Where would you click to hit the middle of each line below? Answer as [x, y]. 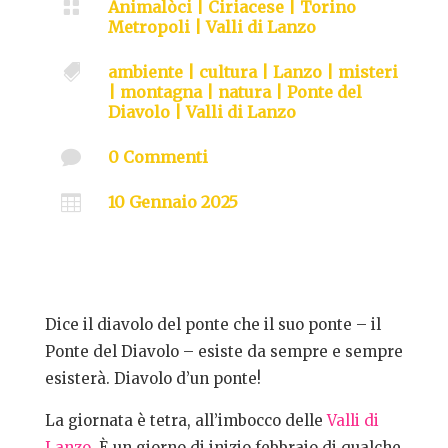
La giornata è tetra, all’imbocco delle [185, 421]
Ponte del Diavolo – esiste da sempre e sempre [223, 352]
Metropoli [148, 27]
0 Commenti [157, 157]
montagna [160, 92]
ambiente [145, 72]
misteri [367, 72]
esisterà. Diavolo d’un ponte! [152, 379]
